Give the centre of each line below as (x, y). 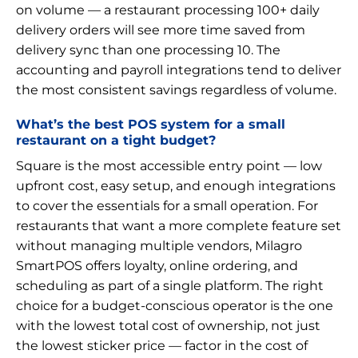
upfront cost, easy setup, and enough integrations (176, 185)
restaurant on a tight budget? (116, 139)
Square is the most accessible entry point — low (169, 165)
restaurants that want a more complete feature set (179, 225)
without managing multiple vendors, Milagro (159, 245)
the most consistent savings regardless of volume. (176, 89)
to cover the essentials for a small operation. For (167, 205)
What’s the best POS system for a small (151, 123)
